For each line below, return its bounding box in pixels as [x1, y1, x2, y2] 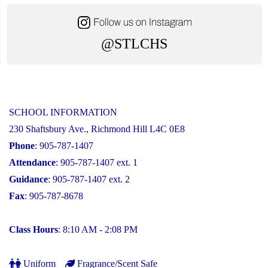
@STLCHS [101, 35, 167, 51]
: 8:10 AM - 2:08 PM [58, 224, 138, 234]
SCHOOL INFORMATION [9, 106, 117, 117]
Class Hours [9, 224, 58, 234]
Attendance [9, 157, 56, 167]
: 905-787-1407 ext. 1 [56, 157, 138, 167]
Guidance [9, 173, 48, 184]
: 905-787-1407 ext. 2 [48, 173, 130, 184]
